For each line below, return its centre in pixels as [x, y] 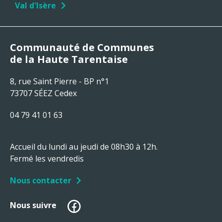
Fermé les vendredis [47, 158]
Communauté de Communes [82, 47]
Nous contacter [41, 180]
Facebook [100, 201]
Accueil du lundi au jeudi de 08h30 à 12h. [84, 146]
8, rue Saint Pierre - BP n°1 [59, 81]
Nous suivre [33, 205]
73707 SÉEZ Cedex [43, 93]
